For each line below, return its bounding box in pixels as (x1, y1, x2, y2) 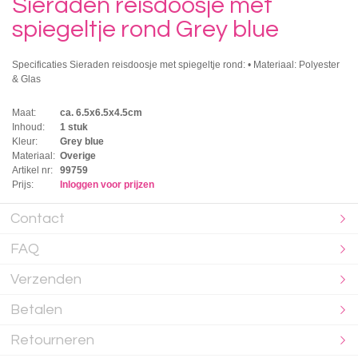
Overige (60, 149, 96, 161)
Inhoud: (12, 121, 45, 133)
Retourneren (10, 332, 95, 348)
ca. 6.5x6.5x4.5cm (60, 106, 142, 118)
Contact (10, 210, 66, 226)
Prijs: (12, 178, 34, 190)
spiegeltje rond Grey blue (12, 16, 279, 42)
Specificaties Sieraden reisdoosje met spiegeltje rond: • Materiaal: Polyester (12, 58, 340, 70)
